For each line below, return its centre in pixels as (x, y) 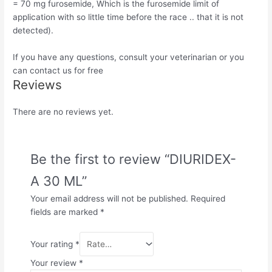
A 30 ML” (59, 181)
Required (208, 198)
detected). (33, 30)
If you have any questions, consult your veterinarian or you (129, 57)
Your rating (53, 244)
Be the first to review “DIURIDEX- (134, 159)
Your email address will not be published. (110, 198)
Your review (55, 263)
